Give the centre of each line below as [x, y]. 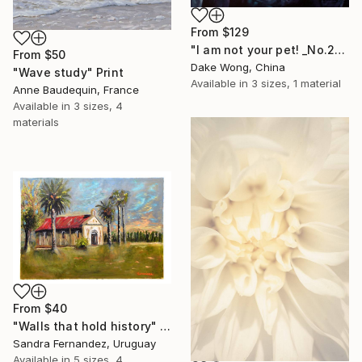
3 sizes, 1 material [296, 83]
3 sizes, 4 [98, 106]
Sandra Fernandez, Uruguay [84, 344]
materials [36, 122]
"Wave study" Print [68, 73]
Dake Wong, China [238, 67]
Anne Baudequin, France [76, 90]
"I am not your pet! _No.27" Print [340, 49]
